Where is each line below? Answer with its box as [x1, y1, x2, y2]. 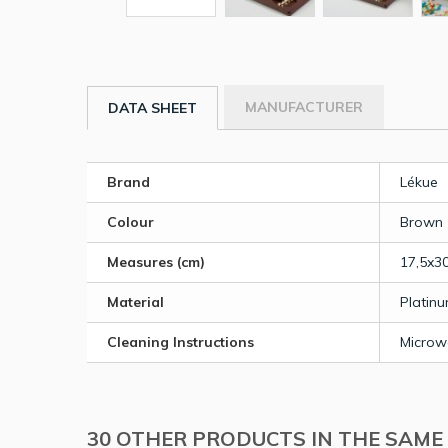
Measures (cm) [107, 252, 205, 271]
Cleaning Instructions [107, 332, 254, 351]
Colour [107, 212, 154, 231]
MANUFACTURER [245, 97, 363, 116]
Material [107, 292, 164, 311]
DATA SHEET [108, 98, 197, 117]
